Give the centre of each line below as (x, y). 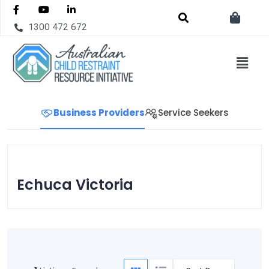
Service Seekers (193, 113)
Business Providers (99, 113)
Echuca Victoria (75, 185)
